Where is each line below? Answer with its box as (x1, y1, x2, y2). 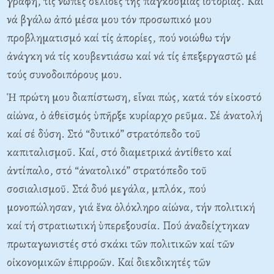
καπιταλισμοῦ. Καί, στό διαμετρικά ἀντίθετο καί (7, 144, 232, 160)
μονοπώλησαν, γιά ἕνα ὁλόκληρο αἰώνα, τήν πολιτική (7, 199, 255, 215)
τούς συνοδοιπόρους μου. (7, 67, 122, 83)
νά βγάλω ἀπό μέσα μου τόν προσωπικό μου (7, 12, 212, 28)
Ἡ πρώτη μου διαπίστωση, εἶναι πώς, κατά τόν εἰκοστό (7, 89, 262, 105)
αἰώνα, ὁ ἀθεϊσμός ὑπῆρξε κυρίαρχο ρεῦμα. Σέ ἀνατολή (7, 108, 262, 124)
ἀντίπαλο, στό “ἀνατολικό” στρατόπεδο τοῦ (7, 163, 207, 179)
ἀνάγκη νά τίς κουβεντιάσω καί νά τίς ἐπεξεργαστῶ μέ (7, 48, 257, 64)
